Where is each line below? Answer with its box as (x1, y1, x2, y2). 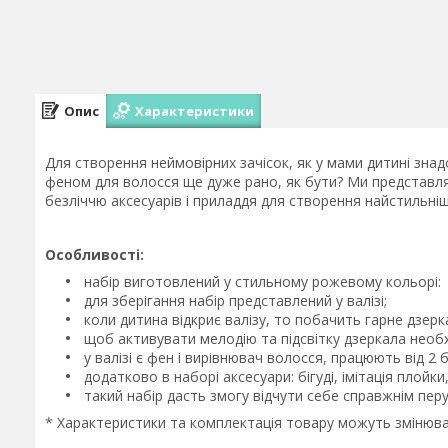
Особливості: (45, 245, 144, 264)
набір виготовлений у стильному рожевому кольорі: (80, 272, 441, 291)
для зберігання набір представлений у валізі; (80, 291, 387, 310)
